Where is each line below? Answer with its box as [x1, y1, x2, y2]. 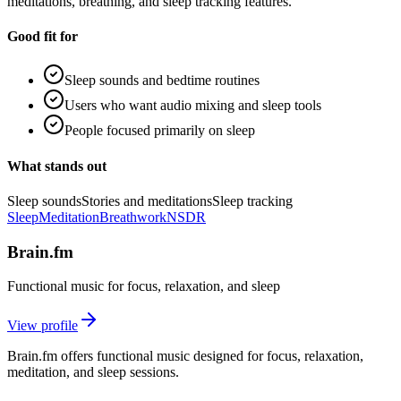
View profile [7, 318, 78, 334]
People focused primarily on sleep [64, 123, 255, 139]
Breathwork [99, 209, 166, 225]
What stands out [7, 158, 107, 174]
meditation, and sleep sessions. [7, 364, 179, 380]
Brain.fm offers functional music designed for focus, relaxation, [7, 348, 363, 364]
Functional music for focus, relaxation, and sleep [7, 278, 280, 294]
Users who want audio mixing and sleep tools [64, 98, 321, 114]
